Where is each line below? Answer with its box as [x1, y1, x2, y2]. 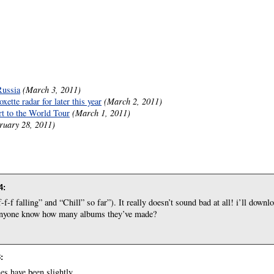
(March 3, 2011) [23, 83, 81, 95]
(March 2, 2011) [104, 95, 162, 107]
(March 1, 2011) [72, 106, 130, 119]
